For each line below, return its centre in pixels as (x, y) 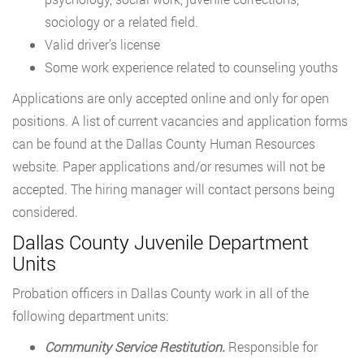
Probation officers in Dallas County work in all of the (160, 293)
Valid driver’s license (102, 45)
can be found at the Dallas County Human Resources (164, 144)
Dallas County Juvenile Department (160, 243)
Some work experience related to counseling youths (191, 67)
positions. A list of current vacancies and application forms (180, 121)
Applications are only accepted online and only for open (171, 98)
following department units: (90, 316)
